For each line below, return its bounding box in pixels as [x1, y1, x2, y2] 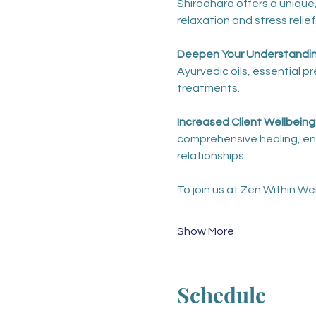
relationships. [176, 150, 246, 162]
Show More [176, 226, 234, 237]
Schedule [176, 281, 266, 309]
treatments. [176, 83, 242, 94]
